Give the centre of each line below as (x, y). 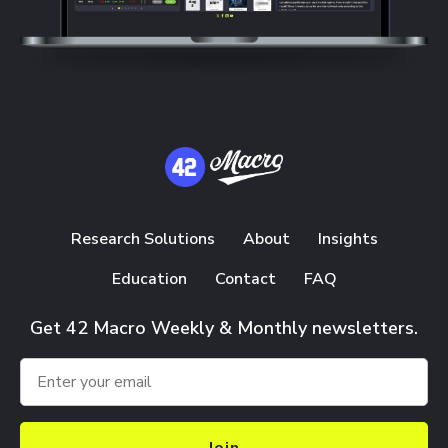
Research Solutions (142, 239)
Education (149, 279)
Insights (347, 239)
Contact (245, 279)
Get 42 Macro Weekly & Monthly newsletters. (224, 328)
